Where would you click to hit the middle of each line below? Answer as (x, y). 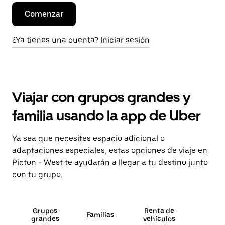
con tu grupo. (37, 175)
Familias (100, 215)
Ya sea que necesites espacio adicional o (88, 138)
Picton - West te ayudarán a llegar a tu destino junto (110, 162)
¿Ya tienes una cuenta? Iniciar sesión (81, 40)
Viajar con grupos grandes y (101, 97)
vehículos (159, 219)
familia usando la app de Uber (106, 116)
